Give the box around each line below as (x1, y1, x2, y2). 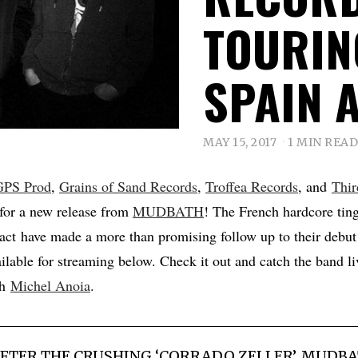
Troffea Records (205, 177, 298, 197)
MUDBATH (133, 201, 204, 221)
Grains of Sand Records (59, 177, 197, 197)
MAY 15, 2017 (203, 135, 276, 150)
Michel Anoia (10, 276, 90, 296)
